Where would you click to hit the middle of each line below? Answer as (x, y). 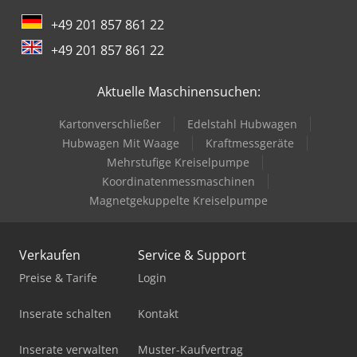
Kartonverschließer (110, 124)
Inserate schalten (65, 314)
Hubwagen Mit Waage (121, 143)
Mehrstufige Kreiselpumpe (178, 162)
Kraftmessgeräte (250, 143)
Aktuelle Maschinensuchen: (178, 92)
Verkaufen (50, 255)
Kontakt (158, 314)
